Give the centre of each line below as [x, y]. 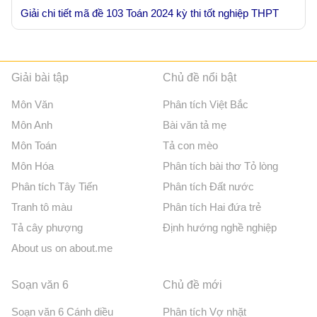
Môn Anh [32, 125]
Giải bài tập [40, 77]
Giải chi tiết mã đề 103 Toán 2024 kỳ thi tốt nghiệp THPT [150, 13]
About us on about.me [62, 248]
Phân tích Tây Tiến [54, 186]
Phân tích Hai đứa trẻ [212, 207]
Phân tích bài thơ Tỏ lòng [221, 166]
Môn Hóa [33, 166]
